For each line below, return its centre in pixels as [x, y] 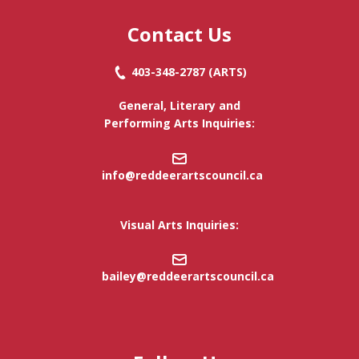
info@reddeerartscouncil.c [179, 175]
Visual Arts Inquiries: [179, 224]
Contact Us [179, 34]
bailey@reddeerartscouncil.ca [188, 276]
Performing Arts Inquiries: [179, 123]
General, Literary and [179, 106]
